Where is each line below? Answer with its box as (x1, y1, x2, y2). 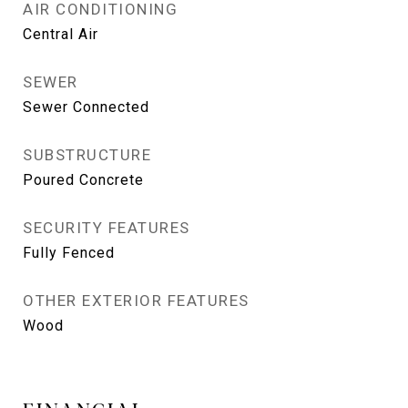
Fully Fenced (23, 244, 115, 261)
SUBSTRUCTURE (23, 146, 151, 164)
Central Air (23, 25, 98, 43)
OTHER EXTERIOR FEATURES (23, 291, 250, 310)
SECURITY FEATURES (23, 219, 190, 237)
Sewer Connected (23, 98, 149, 116)
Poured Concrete (23, 171, 144, 189)
